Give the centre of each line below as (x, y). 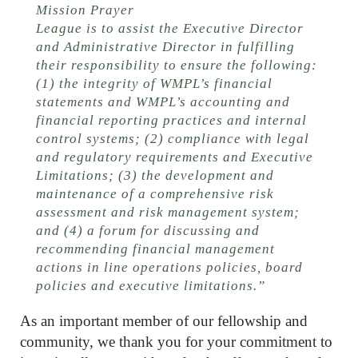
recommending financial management (155, 249)
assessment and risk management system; (168, 213)
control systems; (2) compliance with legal (173, 139)
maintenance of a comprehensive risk (155, 194)
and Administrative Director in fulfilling (165, 47)
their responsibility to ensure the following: (177, 66)
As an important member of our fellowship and (164, 321)
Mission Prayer (85, 10)
